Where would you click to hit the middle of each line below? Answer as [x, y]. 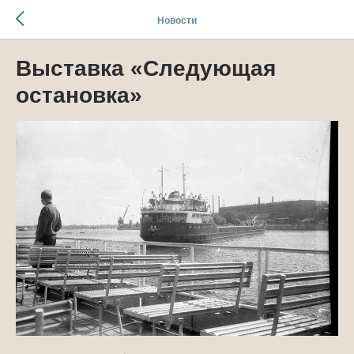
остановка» [79, 95]
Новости [177, 20]
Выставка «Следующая [146, 68]
